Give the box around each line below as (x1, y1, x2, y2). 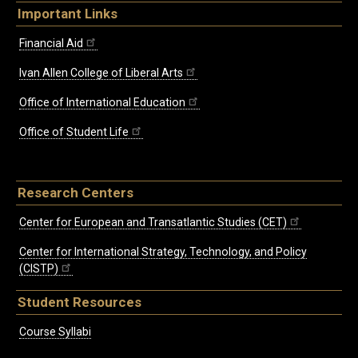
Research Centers (18, 185, 133, 201)
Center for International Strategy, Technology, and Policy (19, 245, 307, 258)
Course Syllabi (19, 324, 91, 338)
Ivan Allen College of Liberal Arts (19, 66, 183, 80)
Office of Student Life (19, 125, 129, 139)
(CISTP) (19, 261, 58, 275)
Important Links (18, 6, 117, 22)
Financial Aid (19, 37, 83, 50)
